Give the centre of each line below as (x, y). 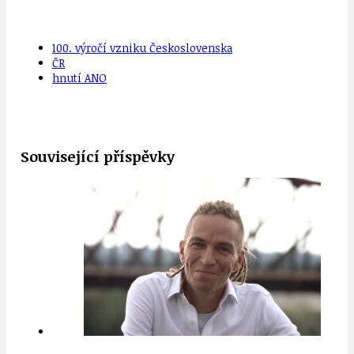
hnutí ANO (79, 78)
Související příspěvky (98, 156)
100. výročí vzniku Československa (142, 48)
